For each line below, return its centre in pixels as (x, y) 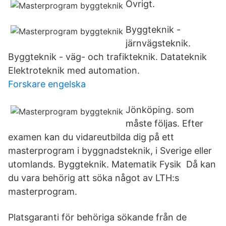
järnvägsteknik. (158, 43)
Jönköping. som (160, 110)
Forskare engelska (47, 84)
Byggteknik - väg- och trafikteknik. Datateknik (107, 57)
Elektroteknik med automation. (74, 70)
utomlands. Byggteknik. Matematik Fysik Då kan (112, 164)
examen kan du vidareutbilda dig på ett (91, 137)
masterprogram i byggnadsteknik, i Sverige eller (110, 151)
